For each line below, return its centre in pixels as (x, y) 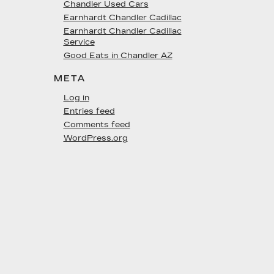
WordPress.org (95, 138)
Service (79, 42)
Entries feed (89, 111)
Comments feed (97, 125)
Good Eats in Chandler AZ (118, 56)
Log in (76, 98)
